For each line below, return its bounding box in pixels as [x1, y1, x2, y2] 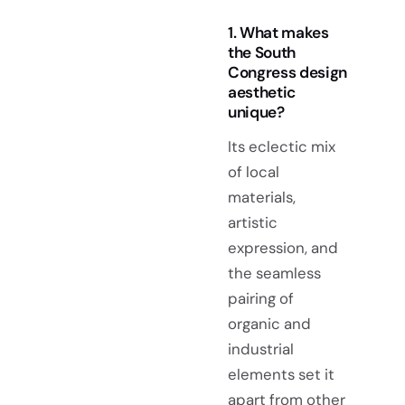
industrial [228, 339, 294, 360]
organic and [228, 314, 311, 334]
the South [228, 42, 296, 63]
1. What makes [228, 23, 329, 43]
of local [228, 162, 279, 183]
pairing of [228, 288, 294, 309]
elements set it [228, 364, 334, 385]
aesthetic [228, 82, 296, 103]
